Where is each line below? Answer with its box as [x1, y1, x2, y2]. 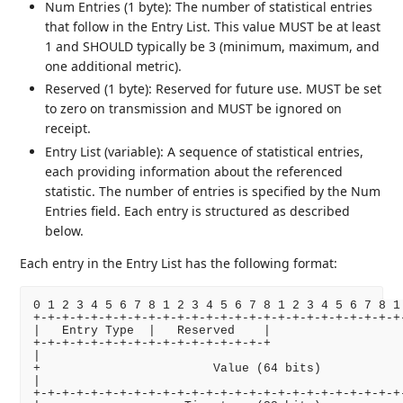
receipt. [45, 120, 92, 138]
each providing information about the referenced [45, 162, 344, 180]
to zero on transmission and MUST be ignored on [45, 100, 343, 118]
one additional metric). [45, 57, 183, 75]
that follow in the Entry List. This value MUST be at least [45, 17, 381, 35]
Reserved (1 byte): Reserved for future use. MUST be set [45, 80, 382, 98]
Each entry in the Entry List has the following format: [20, 254, 338, 272]
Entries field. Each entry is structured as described [45, 201, 351, 219]
